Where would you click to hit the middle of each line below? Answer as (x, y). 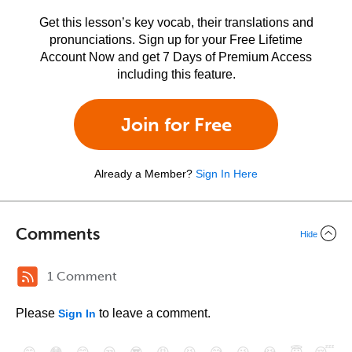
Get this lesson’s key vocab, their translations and (176, 22)
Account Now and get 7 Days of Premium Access (176, 57)
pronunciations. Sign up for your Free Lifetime (176, 40)
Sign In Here (227, 174)
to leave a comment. (153, 313)
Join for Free (176, 125)
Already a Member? (143, 174)
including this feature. (176, 74)
